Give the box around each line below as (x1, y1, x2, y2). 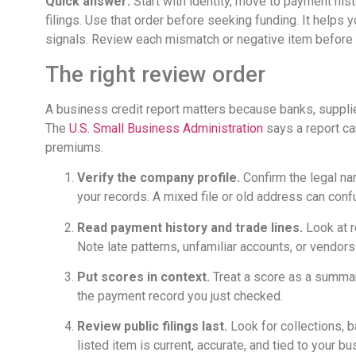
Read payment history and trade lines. (77, 219, 303, 235)
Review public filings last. (77, 319, 227, 335)
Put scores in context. (77, 269, 210, 284)
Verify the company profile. (77, 170, 240, 186)
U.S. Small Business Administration (69, 120, 263, 136)
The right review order (45, 60, 265, 87)
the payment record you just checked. (77, 288, 283, 304)
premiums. (45, 139, 103, 155)
